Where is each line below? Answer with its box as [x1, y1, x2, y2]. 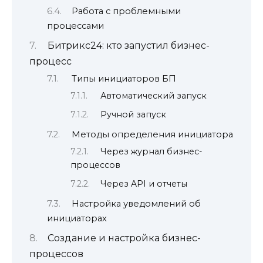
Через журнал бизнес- [100, 146, 203, 157]
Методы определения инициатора [71, 129, 233, 140]
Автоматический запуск [100, 90, 207, 101]
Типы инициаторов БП [71, 73, 176, 85]
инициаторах [47, 213, 107, 224]
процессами [47, 21, 104, 32]
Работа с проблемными [71, 6, 181, 17]
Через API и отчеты [100, 178, 188, 190]
